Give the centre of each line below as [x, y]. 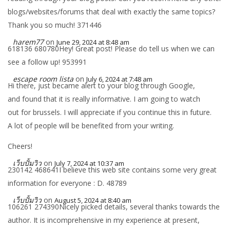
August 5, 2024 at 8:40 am [93, 200]
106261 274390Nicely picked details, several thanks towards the [114, 207]
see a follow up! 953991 [47, 62]
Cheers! [20, 146]
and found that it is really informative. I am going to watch [104, 99]
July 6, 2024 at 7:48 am [119, 79]
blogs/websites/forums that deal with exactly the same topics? [111, 12]
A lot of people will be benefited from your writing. [91, 126]
